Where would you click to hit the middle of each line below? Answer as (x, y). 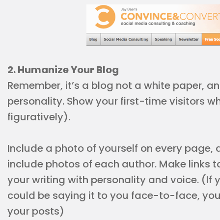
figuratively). (39, 117)
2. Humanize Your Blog (63, 70)
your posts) (36, 211)
